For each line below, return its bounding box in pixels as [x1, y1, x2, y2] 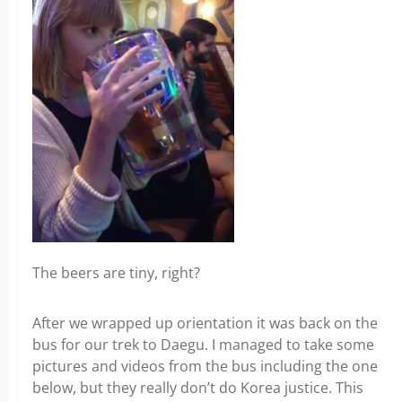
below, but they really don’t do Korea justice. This [32, 378, 363, 398]
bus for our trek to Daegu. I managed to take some [32, 335, 374, 354]
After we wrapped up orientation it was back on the [32, 313, 378, 333]
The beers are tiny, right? [32, 263, 200, 283]
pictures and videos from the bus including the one [32, 356, 378, 376]
